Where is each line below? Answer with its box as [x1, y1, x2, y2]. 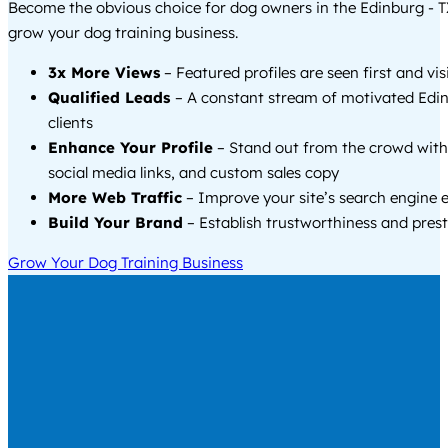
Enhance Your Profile [48, 137, 213, 157]
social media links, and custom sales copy [48, 162, 339, 182]
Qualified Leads [48, 87, 175, 107]
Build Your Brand [48, 212, 183, 232]
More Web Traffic [48, 187, 182, 207]
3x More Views [48, 62, 160, 82]
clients [48, 112, 93, 132]
